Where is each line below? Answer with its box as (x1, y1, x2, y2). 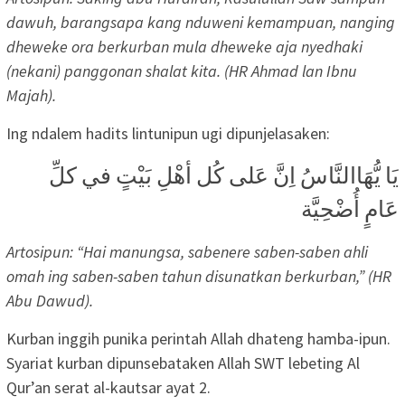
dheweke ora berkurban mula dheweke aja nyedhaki (6, 35, 363, 57)
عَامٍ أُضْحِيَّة (301, 193, 399, 223)
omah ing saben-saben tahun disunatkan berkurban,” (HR (6, 265, 391, 287)
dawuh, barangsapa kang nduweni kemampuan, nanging (6, 11, 395, 33)
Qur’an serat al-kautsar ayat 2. (6, 376, 211, 398)
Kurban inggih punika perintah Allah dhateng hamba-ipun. (6, 327, 391, 349)
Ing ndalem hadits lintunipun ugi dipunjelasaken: (6, 122, 330, 144)
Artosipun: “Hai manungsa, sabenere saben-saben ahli (6, 240, 368, 262)
